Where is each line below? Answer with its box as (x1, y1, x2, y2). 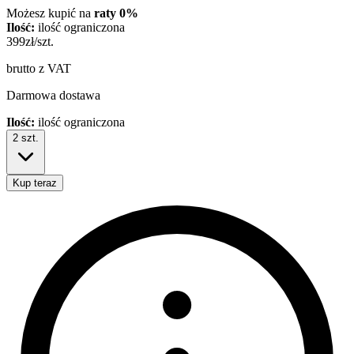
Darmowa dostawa (6, 88, 100, 103)
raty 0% (94, 6, 138, 21)
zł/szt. (25, 35, 54, 49)
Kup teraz (13, 177, 57, 190)
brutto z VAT (6, 62, 71, 76)
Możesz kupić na (6, 6, 94, 21)
